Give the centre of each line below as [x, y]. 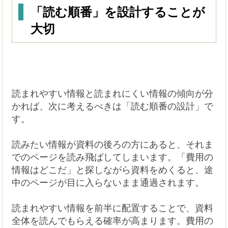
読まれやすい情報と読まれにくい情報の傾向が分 [113, 93]
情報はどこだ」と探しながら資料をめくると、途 [113, 170]
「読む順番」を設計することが [118, 12]
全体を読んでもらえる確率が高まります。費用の [113, 221]
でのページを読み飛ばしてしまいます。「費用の [113, 157]
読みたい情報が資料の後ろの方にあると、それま [113, 144]
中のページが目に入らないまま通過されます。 [108, 182]
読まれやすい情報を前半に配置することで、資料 [113, 208]
